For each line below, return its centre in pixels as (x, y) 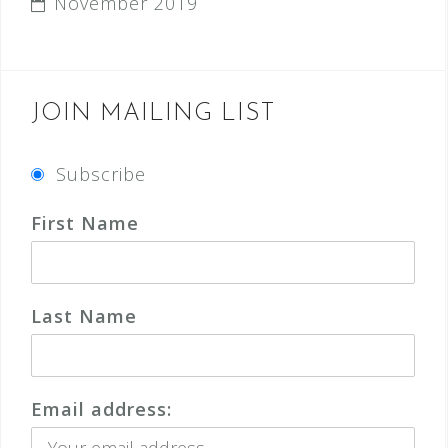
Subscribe (101, 174)
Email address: (101, 409)
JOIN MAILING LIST (153, 114)
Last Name (84, 316)
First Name (85, 223)
